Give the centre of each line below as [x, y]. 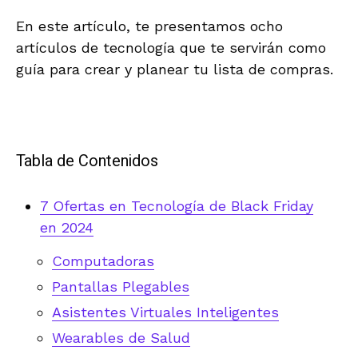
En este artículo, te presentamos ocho [149, 26]
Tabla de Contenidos [87, 161]
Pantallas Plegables [121, 286]
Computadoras [103, 261]
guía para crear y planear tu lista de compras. [175, 69]
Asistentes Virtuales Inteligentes [165, 312]
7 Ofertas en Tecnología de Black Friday [177, 205]
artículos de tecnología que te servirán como [171, 47]
